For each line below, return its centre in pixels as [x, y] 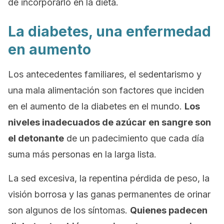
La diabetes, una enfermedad [109, 31]
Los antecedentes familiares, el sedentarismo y [105, 74]
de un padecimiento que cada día [134, 138]
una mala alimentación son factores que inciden [106, 90]
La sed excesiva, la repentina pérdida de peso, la [109, 178]
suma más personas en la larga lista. [82, 154]
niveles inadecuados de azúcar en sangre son [109, 122]
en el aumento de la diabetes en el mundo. [96, 106]
